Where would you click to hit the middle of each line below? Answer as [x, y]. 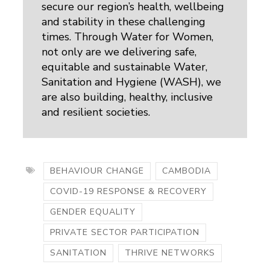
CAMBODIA [187, 171]
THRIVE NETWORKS [170, 253]
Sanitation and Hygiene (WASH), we [132, 82]
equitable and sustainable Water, [125, 67]
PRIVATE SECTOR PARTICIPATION [125, 233]
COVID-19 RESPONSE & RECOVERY [129, 192]
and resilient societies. [98, 112]
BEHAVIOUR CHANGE [97, 171]
